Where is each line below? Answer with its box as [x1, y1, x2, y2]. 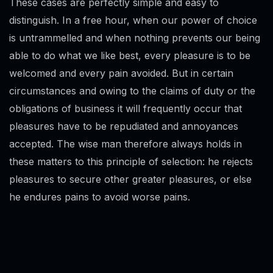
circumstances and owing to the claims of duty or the [9, 85, 255, 97]
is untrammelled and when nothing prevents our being [9, 32, 260, 44]
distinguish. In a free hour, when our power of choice [9, 14, 257, 27]
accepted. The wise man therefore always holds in [9, 138, 242, 151]
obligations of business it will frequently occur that [9, 102, 242, 115]
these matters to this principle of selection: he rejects [9, 155, 253, 168]
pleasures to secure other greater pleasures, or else [9, 173, 252, 186]
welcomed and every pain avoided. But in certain [9, 67, 233, 80]
